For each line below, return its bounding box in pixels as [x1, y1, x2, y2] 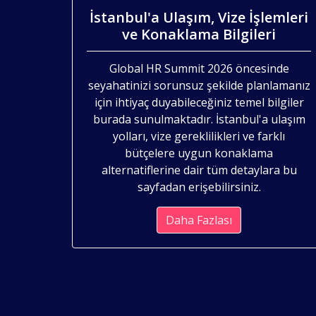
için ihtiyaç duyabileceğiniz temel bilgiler [94, 94, 304, 110]
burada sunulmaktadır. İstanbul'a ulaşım [92, 111, 305, 127]
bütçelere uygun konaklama [125, 145, 273, 161]
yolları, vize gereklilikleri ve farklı [113, 128, 285, 144]
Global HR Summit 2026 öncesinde [109, 60, 289, 76]
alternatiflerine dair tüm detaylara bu [101, 162, 297, 178]
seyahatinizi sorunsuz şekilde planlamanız [87, 77, 310, 93]
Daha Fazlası [166, 212, 232, 228]
